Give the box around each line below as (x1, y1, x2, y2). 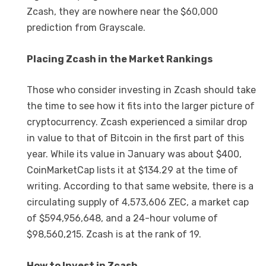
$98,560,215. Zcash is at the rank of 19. (27, 229, 201, 240)
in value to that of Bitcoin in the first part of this (27, 132, 244, 144)
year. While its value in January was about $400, (27, 148, 242, 160)
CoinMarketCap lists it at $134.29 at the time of (27, 164, 238, 176)
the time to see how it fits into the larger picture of (27, 100, 255, 112)
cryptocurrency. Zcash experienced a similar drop (27, 116, 247, 128)
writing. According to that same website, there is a (27, 180, 254, 192)
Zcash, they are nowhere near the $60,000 (27, 6, 218, 18)
